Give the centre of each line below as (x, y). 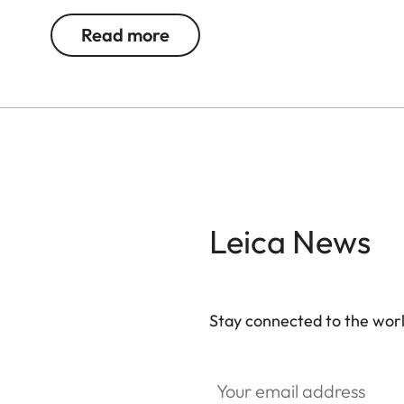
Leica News (290, 242)
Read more (125, 35)
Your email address (269, 371)
